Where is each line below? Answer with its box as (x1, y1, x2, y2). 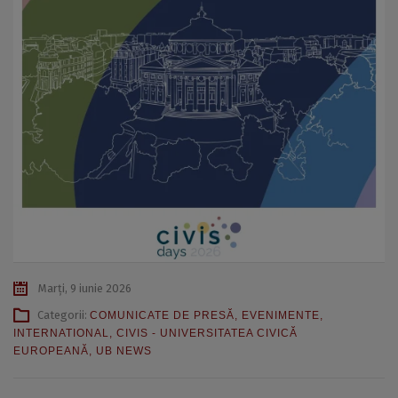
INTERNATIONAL (13, 327, 109, 340)
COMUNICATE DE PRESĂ (90, 309, 235, 322)
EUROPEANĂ (13, 345, 89, 358)
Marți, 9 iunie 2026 (36, 282, 131, 296)
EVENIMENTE (242, 309, 320, 322)
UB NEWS (96, 345, 152, 358)
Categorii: (37, 308, 90, 322)
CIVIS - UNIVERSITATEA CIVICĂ (116, 327, 298, 340)
